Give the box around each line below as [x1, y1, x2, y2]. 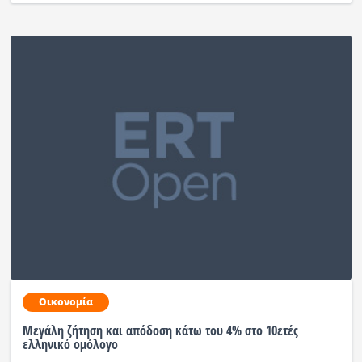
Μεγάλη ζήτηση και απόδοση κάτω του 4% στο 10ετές [22, 322, 298, 340]
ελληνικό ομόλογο [22, 335, 118, 354]
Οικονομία [38, 295, 93, 309]
